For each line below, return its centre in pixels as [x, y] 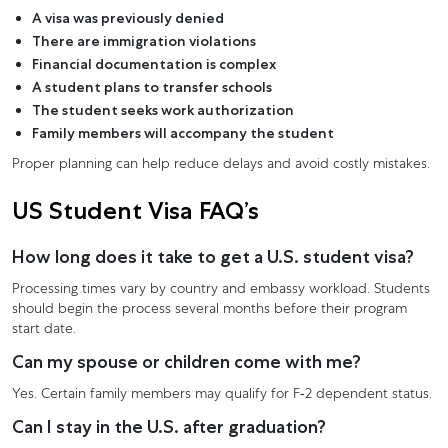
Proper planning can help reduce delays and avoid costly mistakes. [221, 164]
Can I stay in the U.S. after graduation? [169, 426]
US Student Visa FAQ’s [135, 210]
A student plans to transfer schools [152, 86]
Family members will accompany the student [183, 132]
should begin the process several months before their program [209, 309]
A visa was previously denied [128, 17]
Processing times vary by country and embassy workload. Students [221, 289]
